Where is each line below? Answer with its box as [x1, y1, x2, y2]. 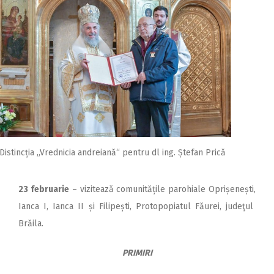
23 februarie [18, 183, 69, 194]
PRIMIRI [122, 247, 152, 258]
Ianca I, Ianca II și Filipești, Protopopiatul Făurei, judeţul [18, 201, 256, 212]
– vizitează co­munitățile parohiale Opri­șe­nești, [68, 183, 256, 194]
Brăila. [18, 218, 43, 229]
